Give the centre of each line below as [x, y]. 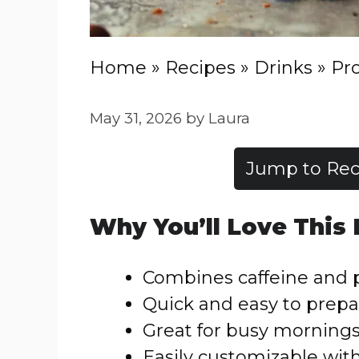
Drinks [283, 68]
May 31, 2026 [136, 118]
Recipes [200, 68]
